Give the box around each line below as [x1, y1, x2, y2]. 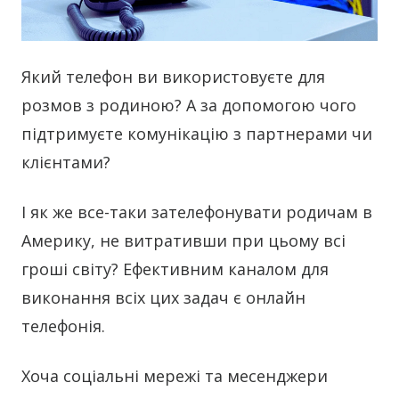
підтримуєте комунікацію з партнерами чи [21, 123, 372, 145]
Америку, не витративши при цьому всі [21, 230, 346, 252]
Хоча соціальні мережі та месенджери [21, 365, 328, 387]
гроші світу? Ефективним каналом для [21, 258, 329, 281]
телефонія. [21, 315, 105, 338]
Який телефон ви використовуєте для [21, 66, 325, 88]
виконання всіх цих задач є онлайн [21, 287, 305, 309]
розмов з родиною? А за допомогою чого [21, 94, 356, 117]
